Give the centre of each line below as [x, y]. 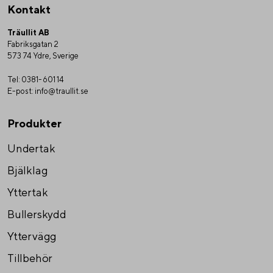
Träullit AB [28, 33]
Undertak [31, 149]
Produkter [34, 124]
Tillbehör [30, 258]
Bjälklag [28, 171]
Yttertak [28, 193]
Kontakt [29, 10]
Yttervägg [32, 236]
